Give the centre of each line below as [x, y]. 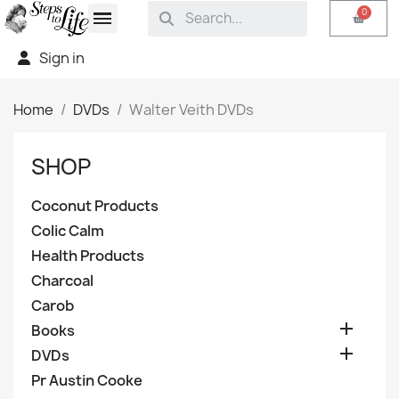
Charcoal [62, 280]
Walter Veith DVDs [191, 109]
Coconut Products [95, 205]
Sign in [62, 57]
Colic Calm [68, 230]
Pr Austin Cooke [87, 380]
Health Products [88, 255]
